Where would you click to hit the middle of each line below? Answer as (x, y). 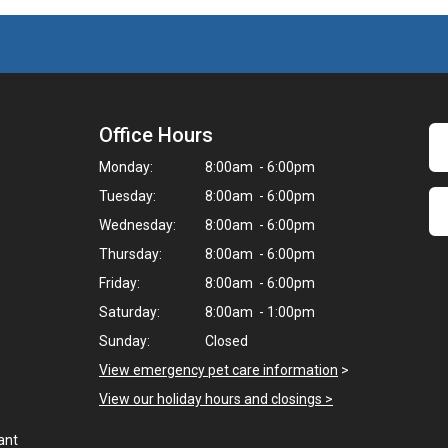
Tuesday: (127, 196)
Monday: (126, 167)
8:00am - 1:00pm (258, 312)
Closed (225, 341)
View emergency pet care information (218, 370)
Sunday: (124, 341)
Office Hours (156, 135)
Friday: (119, 283)
